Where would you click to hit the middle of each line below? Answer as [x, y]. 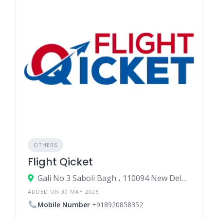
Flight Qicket [60, 162]
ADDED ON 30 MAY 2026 [63, 191]
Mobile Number [64, 204]
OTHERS [45, 145]
